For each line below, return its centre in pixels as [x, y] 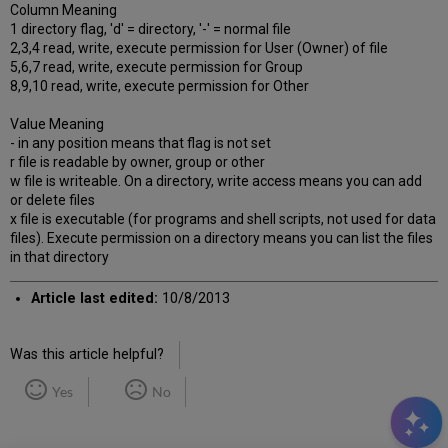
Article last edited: [94, 299]
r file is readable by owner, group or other [138, 162]
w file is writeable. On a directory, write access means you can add [216, 181]
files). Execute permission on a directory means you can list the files [222, 238]
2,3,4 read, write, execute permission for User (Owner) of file [199, 48]
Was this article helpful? [87, 355]
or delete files [53, 200]
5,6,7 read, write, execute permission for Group [157, 67]
